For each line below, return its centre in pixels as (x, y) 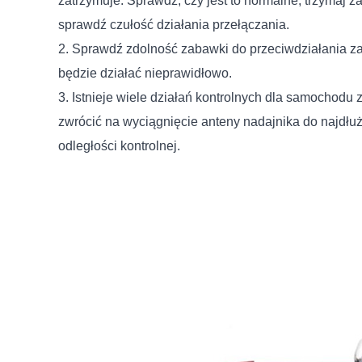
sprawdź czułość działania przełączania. (174, 25)
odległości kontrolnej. (119, 146)
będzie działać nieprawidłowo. (145, 74)
